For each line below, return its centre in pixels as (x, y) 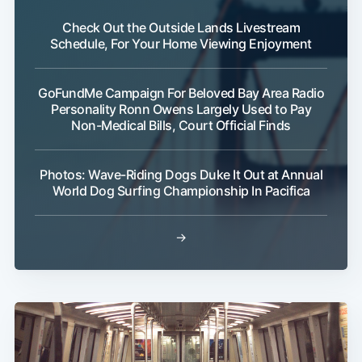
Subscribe (297, 236)
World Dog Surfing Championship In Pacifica (181, 191)
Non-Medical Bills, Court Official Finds (181, 126)
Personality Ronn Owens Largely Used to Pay (181, 109)
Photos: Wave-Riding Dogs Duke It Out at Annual (181, 175)
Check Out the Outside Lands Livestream (181, 28)
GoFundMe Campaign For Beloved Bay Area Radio (181, 93)
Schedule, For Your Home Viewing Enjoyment (181, 44)
